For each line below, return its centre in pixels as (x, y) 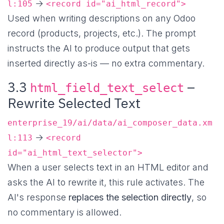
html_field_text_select (107, 88)
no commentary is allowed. (64, 212)
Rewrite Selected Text (74, 103)
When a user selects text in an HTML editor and (108, 167)
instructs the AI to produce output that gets (99, 48)
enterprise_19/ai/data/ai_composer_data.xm (110, 123)
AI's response (38, 197)
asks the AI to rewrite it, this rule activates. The (106, 182)
